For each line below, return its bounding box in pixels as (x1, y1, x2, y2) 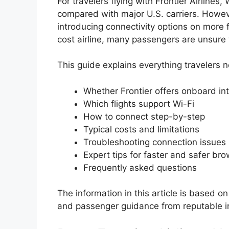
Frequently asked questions (83, 162, 197, 173)
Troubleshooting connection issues (83, 136, 226, 147)
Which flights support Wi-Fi (83, 98, 194, 109)
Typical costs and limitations (83, 124, 199, 134)
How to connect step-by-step (83, 111, 205, 122)
